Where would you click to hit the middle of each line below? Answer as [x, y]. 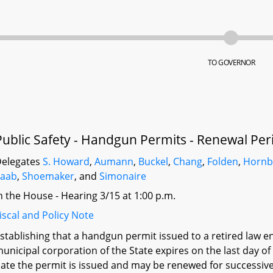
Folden [223, 161]
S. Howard [66, 161]
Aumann [114, 161]
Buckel [154, 161]
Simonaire [123, 176]
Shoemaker [48, 176]
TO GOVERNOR [231, 62]
